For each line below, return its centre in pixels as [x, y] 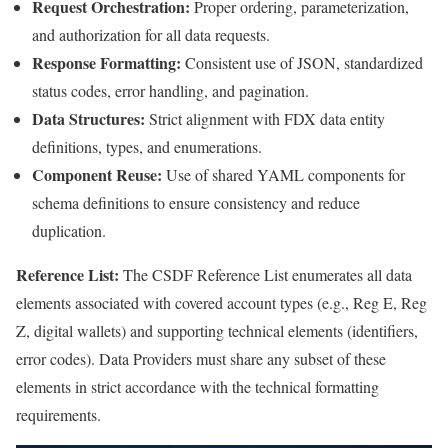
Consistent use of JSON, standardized [302, 62]
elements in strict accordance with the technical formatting [197, 386]
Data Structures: [88, 118]
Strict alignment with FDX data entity [265, 118]
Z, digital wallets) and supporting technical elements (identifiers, [217, 330]
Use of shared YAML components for [283, 174]
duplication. [69, 230]
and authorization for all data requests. [151, 34]
